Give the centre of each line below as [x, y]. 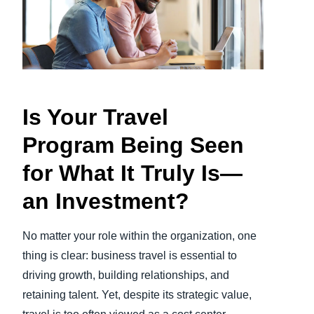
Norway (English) [174, 114]
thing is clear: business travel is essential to [130, 256]
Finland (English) [174, 28]
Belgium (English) [175, 57]
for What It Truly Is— [132, 173]
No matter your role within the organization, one [139, 236]
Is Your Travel [95, 117]
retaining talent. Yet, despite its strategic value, [137, 295]
